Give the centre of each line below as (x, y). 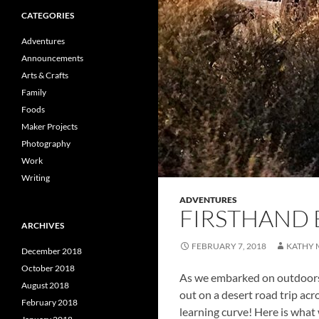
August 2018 (45, 285)
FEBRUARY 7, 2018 (229, 246)
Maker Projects (49, 126)
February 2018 (49, 302)
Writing (36, 178)
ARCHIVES (43, 225)
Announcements (52, 58)
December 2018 (52, 251)
